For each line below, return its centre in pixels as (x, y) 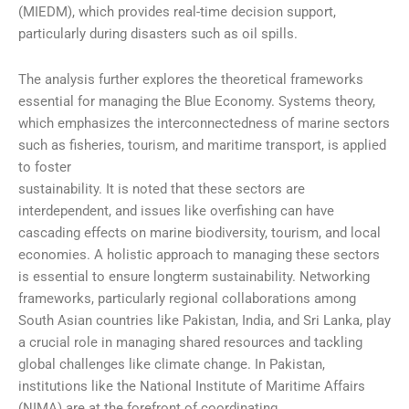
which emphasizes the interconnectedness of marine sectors (204, 123)
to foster (45, 167)
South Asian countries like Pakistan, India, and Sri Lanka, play (204, 320)
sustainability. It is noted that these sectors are (162, 189)
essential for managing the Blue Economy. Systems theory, (197, 101)
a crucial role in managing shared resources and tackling (190, 342)
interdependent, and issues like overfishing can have (176, 210)
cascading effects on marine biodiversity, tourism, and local (199, 232)
